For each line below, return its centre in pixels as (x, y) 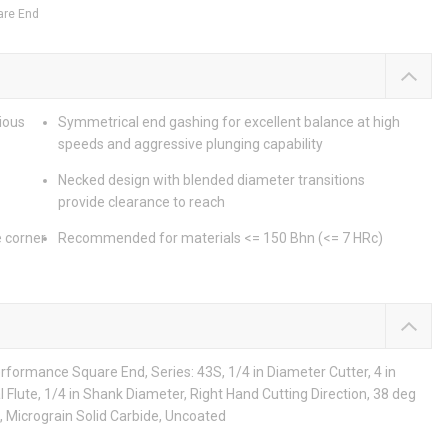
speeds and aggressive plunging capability (190, 144)
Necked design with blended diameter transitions (211, 180)
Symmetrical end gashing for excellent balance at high (228, 122)
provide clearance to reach (141, 202)
